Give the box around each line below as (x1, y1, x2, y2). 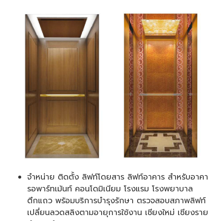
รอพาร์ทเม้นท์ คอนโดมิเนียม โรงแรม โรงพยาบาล (27, 183, 193, 195)
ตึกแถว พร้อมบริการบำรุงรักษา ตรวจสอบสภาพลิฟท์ (27, 195, 206, 207)
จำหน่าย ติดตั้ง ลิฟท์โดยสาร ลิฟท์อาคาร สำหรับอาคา (27, 171, 208, 184)
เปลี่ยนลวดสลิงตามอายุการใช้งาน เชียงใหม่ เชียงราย (27, 207, 208, 219)
